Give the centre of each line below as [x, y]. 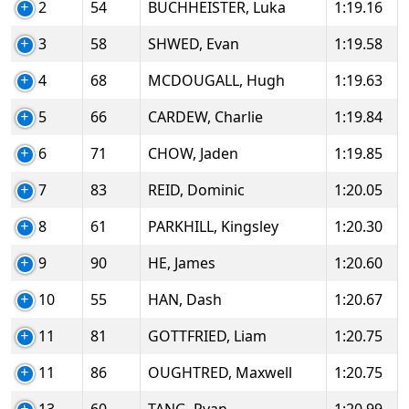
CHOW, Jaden [193, 153]
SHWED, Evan [194, 44]
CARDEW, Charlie [205, 117]
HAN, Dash [185, 299]
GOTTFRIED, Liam [207, 336]
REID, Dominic [196, 190]
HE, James [182, 263]
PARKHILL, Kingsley [213, 226]
